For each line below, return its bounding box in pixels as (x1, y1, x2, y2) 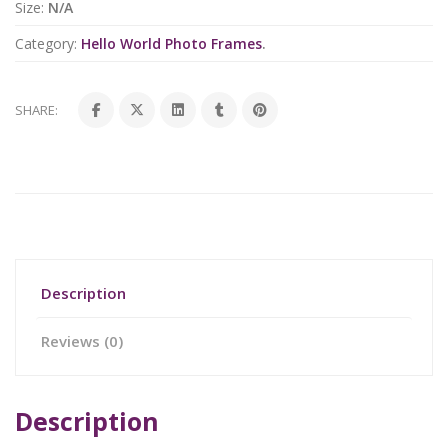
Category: (15, 34, 77, 53)
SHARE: (15, 101, 58, 119)
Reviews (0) (41, 331, 123, 351)
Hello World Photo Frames (81, 34, 262, 53)
